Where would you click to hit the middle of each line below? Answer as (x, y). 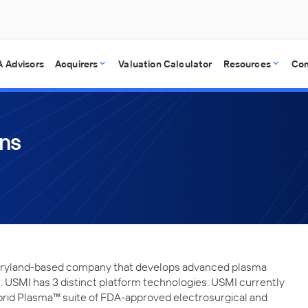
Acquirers (76, 64)
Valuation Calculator (165, 64)
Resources (247, 64)
